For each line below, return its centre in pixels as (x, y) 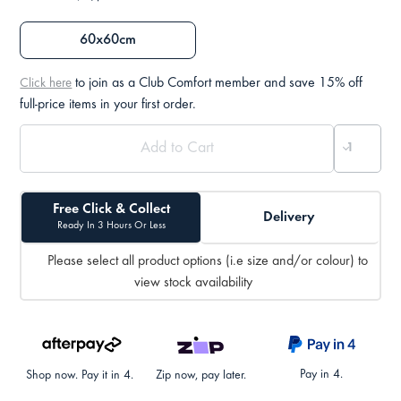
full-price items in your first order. (108, 105)
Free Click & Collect (111, 210)
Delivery (290, 218)
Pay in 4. (321, 375)
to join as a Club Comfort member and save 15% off (218, 84)
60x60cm (108, 40)
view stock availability (193, 282)
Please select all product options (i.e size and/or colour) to (208, 261)
